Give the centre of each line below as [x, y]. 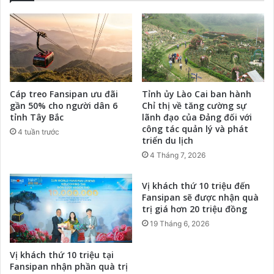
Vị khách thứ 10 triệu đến [196, 186]
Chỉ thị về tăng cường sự [194, 106]
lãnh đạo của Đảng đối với [197, 117]
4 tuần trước [39, 132]
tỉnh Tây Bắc [37, 117]
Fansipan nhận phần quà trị [69, 267]
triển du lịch [168, 141]
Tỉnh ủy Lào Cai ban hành [197, 94]
